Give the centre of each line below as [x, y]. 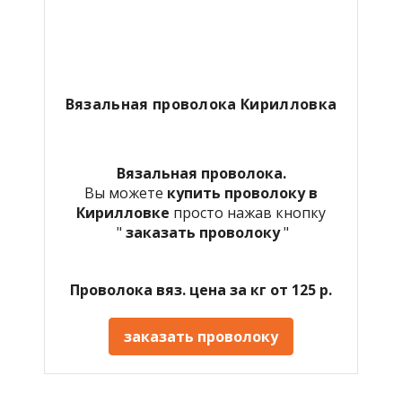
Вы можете [126, 192]
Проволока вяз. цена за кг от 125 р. [201, 289]
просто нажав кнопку [249, 212]
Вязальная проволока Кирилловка [201, 104]
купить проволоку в [242, 192]
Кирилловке [125, 212]
